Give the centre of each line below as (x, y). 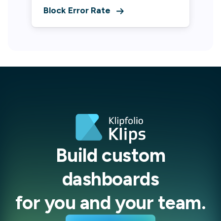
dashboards (110, 179)
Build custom (110, 156)
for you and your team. (110, 203)
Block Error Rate (77, 10)
